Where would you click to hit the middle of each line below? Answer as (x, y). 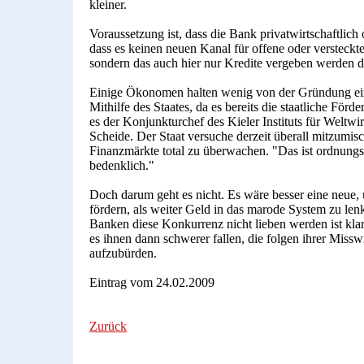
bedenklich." (122, 165)
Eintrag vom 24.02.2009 (152, 282)
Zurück (108, 326)
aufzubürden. (123, 253)
